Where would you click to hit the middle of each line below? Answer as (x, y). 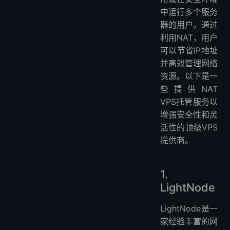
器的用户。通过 (189, 24)
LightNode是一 (189, 208)
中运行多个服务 (189, 12)
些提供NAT (189, 89)
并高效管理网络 (189, 63)
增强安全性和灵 (189, 114)
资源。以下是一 (189, 76)
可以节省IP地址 (189, 50)
